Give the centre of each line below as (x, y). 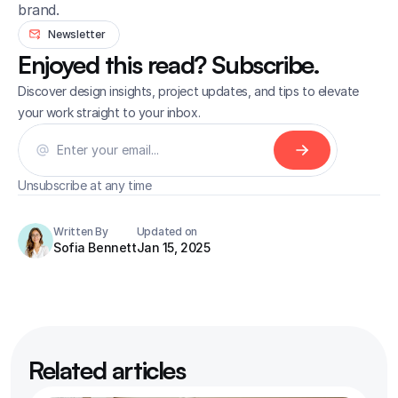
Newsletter (77, 34)
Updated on (167, 231)
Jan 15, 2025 (173, 247)
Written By (81, 231)
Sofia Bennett (95, 247)
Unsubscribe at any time (85, 185)
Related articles (107, 370)
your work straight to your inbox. (109, 112)
